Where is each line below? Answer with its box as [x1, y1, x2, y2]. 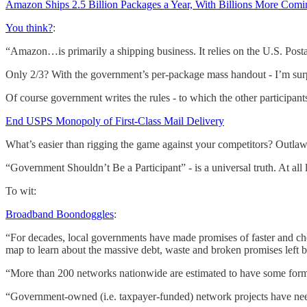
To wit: [5, 184, 36, 197]
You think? [5, 21, 53, 34]
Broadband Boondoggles [5, 208, 114, 220]
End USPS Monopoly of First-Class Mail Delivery [5, 114, 224, 127]
